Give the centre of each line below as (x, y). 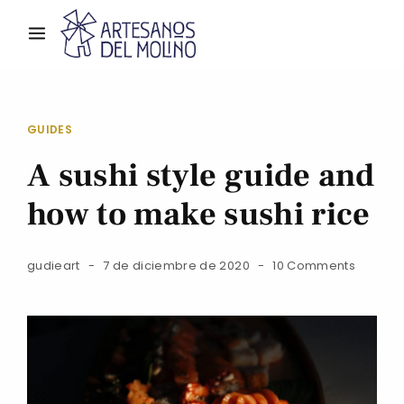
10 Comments (314, 266)
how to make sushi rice (199, 215)
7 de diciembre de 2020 (176, 266)
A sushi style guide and (201, 176)
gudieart (54, 266)
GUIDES (50, 130)
